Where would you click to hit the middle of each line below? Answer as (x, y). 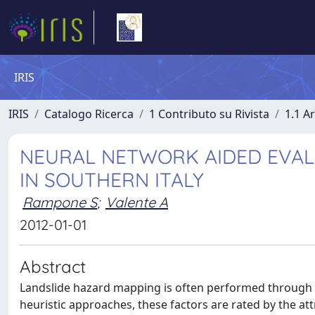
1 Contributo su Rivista (209, 114)
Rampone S (60, 202)
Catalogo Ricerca (89, 114)
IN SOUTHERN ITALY (112, 180)
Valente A (137, 202)
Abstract (53, 266)
